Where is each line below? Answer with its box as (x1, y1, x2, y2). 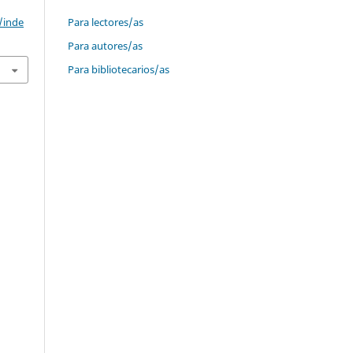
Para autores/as (68, 38, 143, 53)
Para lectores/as (68, 14, 143, 29)
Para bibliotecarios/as (68, 61, 169, 76)
